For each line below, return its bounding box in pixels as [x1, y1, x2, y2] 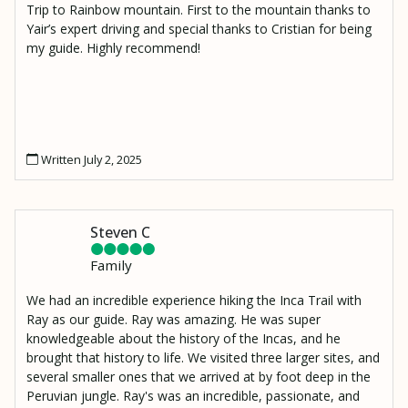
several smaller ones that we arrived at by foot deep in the [26, 367, 371, 385]
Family [90, 255, 132, 274]
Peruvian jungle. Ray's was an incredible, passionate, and [26, 386, 360, 404]
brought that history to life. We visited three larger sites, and [26, 348, 380, 366]
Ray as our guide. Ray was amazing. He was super [26, 310, 321, 328]
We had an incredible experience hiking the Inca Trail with [26, 291, 362, 309]
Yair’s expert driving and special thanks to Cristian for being [26, 19, 372, 37]
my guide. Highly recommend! [26, 38, 200, 56]
